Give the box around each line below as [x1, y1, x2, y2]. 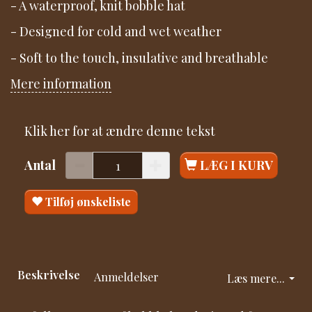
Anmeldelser [94, 269, 159, 285]
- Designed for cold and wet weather [10, 23, 221, 40]
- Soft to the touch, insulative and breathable [10, 49, 268, 66]
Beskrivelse [17, 267, 80, 283]
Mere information [10, 75, 111, 93]
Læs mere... [227, 270, 285, 286]
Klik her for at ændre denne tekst [24, 122, 215, 139]
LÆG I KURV [200, 157, 273, 174]
